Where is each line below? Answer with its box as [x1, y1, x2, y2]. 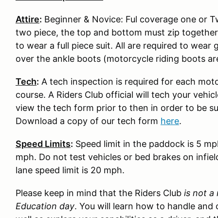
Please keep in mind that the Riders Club [16, 188, 182, 199]
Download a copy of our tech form [16, 116, 161, 127]
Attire [16, 14, 39, 25]
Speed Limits [16, 139, 71, 149]
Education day [16, 201, 74, 212]
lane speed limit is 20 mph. [16, 165, 125, 176]
